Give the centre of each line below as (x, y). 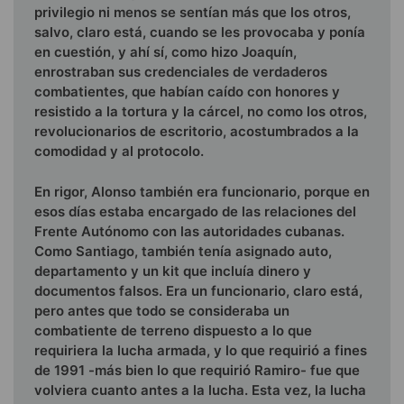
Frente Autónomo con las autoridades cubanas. (189, 231)
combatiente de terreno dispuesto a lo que (173, 330)
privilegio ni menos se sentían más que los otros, (193, 13)
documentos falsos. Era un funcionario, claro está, (198, 290)
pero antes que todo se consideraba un (162, 310)
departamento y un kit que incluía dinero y (173, 271)
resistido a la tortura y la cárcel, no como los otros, (201, 112)
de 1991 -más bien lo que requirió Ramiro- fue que (197, 370)
